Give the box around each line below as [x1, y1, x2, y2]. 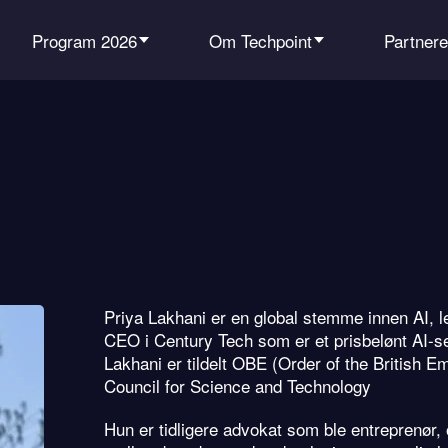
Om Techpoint [209, 27, 312, 53]
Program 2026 [32, 27, 137, 53]
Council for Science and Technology [104, 373, 371, 398]
